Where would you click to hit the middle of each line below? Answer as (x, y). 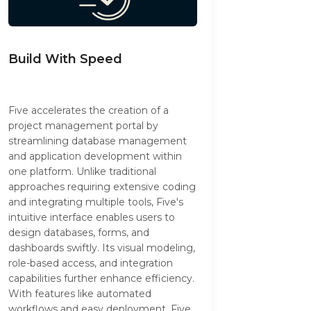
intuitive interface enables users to (92, 218)
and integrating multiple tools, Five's (96, 202)
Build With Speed (65, 59)
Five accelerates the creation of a (89, 111)
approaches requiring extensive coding (102, 187)
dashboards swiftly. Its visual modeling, (102, 248)
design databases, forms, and (79, 233)
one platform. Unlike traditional (82, 172)
